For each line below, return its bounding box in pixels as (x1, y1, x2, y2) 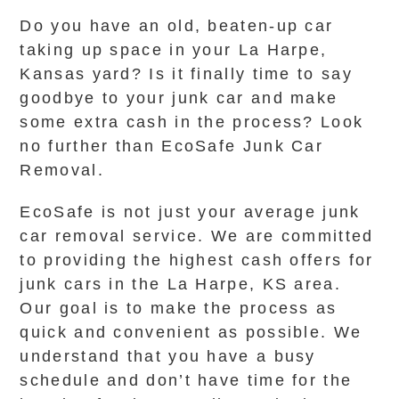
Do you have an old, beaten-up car (20, 17, 334, 35)
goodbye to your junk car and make (20, 89, 338, 107)
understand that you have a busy (20, 347, 316, 365)
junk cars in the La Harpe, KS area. (20, 275, 341, 293)
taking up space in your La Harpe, (20, 41, 328, 59)
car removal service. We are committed (20, 227, 374, 245)
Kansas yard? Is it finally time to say (20, 65, 353, 83)
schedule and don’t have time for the (20, 371, 353, 389)
